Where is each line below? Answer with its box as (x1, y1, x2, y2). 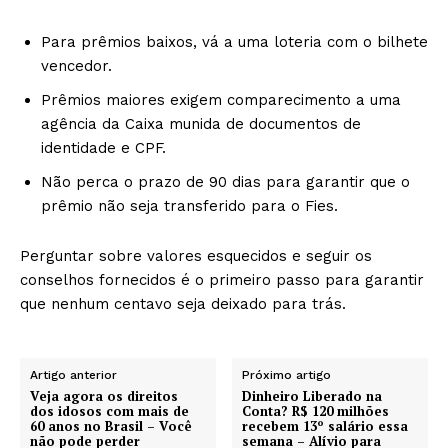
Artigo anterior (30, 368, 117, 382)
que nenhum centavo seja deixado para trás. (20, 295, 346, 313)
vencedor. (41, 57, 112, 75)
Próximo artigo (242, 368, 332, 382)
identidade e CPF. (41, 139, 166, 157)
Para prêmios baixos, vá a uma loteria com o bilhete (41, 33, 428, 51)
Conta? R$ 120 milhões (242, 402, 390, 420)
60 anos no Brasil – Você (30, 417, 192, 435)
